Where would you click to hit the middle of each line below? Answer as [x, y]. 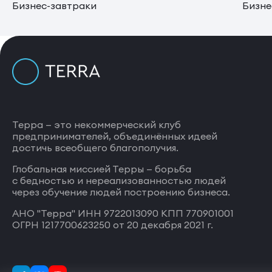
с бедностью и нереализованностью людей [119, 181]
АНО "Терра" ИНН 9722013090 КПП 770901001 [123, 213]
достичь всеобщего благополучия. [95, 148]
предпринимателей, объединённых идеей [115, 136]
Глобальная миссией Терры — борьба [102, 169]
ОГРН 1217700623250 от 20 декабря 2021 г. [113, 225]
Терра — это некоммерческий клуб [97, 125]
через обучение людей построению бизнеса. [121, 192]
